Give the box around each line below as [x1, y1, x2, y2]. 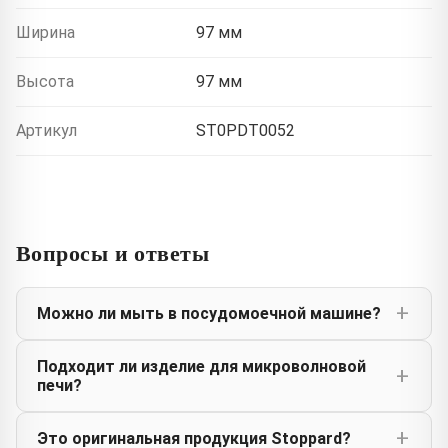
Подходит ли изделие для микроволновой [37, 356, 366, 376]
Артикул [16, 120, 77, 140]
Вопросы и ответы [16, 235, 210, 269]
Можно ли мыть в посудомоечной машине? [37, 303, 381, 323]
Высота [16, 71, 74, 91]
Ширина [16, 22, 75, 42]
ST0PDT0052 [196, 120, 295, 140]
